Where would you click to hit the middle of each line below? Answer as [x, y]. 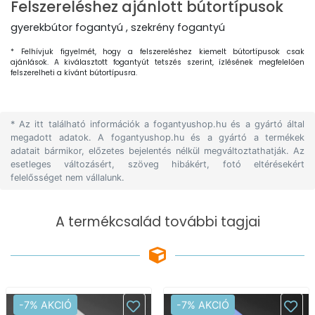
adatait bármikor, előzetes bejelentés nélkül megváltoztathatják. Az [157, 151]
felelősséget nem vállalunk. [67, 178]
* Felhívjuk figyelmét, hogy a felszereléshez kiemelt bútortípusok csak [157, 52]
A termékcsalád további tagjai [157, 222]
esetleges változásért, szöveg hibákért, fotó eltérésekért [157, 164]
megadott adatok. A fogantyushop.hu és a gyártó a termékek [157, 137]
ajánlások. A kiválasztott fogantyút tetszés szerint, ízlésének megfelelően [157, 62]
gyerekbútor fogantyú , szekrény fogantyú [118, 27]
